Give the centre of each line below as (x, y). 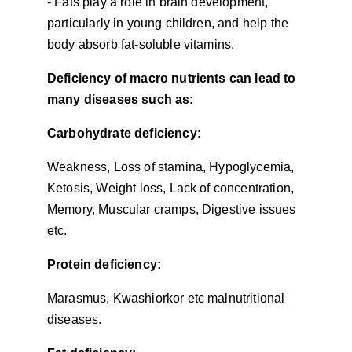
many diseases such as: (121, 99)
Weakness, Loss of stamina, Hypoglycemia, (172, 167)
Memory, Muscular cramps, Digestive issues (173, 209)
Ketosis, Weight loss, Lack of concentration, (172, 188)
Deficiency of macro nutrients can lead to (173, 78)
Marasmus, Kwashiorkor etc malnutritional (168, 298)
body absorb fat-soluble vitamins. (141, 44)
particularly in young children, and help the (170, 23)
